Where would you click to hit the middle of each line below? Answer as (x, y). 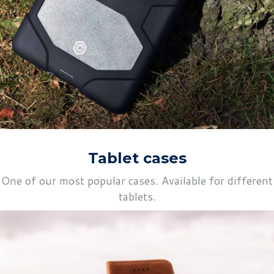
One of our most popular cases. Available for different (137, 181)
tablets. (137, 197)
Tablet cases (137, 158)
